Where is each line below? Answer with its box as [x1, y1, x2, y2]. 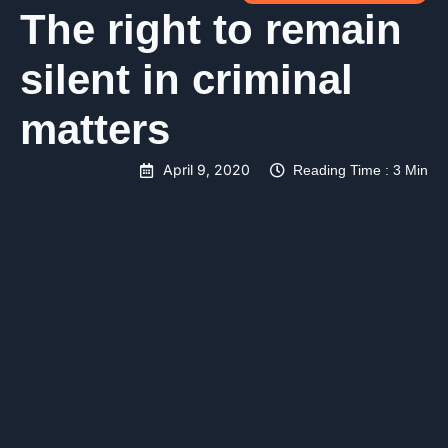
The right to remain [20, 6, 402, 54]
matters [20, 106, 170, 154]
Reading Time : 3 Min [293, 162, 428, 179]
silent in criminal [20, 56, 353, 104]
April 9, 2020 [163, 161, 250, 179]
